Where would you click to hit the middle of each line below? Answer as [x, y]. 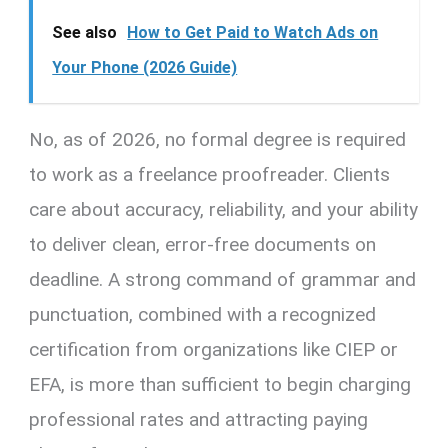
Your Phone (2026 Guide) [145, 68]
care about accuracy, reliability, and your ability [224, 210]
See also [85, 33]
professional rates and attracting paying [199, 420]
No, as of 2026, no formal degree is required [218, 140]
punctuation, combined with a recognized [203, 315]
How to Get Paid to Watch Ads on [253, 33]
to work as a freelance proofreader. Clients [210, 175]
